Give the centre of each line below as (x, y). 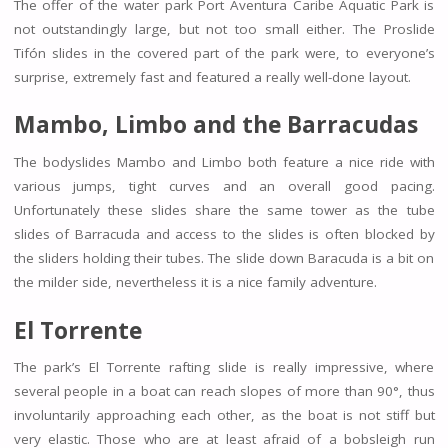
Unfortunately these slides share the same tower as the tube (224, 209)
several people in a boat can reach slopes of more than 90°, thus (224, 391)
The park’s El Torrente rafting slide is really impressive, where (224, 367)
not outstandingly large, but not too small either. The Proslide (224, 28)
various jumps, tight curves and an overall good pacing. (224, 185)
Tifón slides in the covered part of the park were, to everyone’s (224, 52)
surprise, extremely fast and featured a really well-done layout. (212, 76)
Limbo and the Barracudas (266, 124)
